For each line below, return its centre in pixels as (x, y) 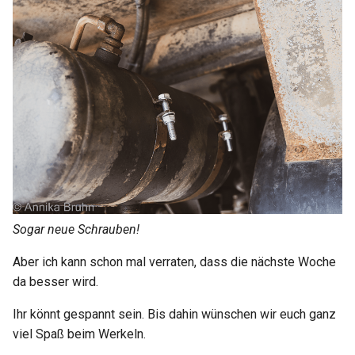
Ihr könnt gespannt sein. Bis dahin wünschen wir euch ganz (174, 314)
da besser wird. (55, 281)
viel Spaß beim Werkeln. (79, 334)
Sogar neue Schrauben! (76, 229)
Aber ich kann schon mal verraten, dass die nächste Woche (174, 261)
